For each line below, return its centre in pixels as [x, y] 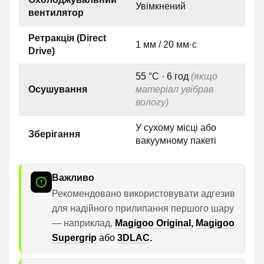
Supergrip [74, 237]
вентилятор [56, 13]
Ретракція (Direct [67, 38]
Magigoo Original [153, 223]
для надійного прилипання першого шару [143, 208]
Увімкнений [161, 6]
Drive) [42, 51]
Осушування [58, 90]
